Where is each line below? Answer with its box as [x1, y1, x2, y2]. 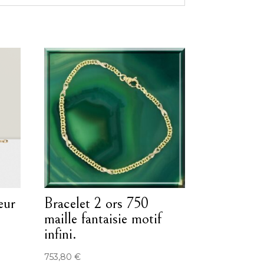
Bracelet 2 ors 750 [44, 194, 149, 213]
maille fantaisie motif [44, 210, 162, 228]
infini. [44, 225, 77, 243]
